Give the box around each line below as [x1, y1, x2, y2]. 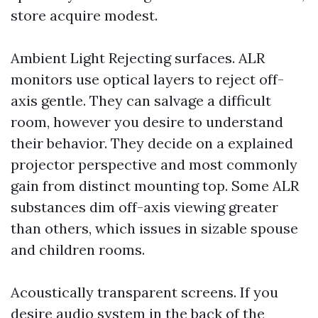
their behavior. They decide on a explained [11, 134, 293, 152]
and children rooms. [11, 241, 145, 258]
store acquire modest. [11, 6, 158, 24]
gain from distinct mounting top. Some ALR [11, 177, 299, 194]
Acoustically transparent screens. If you [11, 283, 278, 301]
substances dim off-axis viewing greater [11, 198, 278, 216]
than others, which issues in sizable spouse [11, 219, 298, 237]
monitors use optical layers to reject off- [11, 70, 284, 88]
